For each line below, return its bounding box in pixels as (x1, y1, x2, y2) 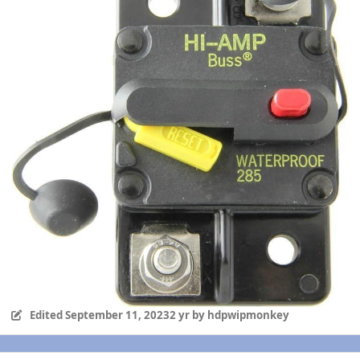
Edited (29, 307, 65, 322)
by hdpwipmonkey (189, 307, 289, 322)
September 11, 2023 (64, 307, 170, 322)
